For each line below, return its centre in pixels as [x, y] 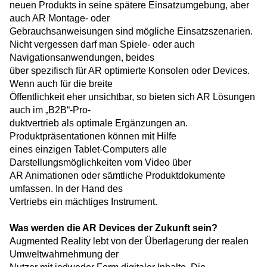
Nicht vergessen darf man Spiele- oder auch [102, 45]
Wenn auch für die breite [61, 84]
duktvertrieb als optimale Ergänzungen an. [99, 123]
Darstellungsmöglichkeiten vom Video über [100, 163]
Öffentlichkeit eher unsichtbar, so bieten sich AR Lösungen [132, 97]
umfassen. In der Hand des [66, 189]
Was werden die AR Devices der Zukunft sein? [114, 228]
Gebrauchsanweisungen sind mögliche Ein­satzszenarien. [131, 32]
